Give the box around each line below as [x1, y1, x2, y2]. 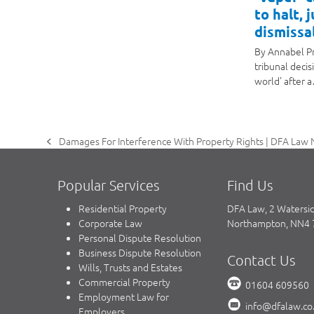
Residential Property [78, 201, 168, 216]
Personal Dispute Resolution [78, 231, 202, 245]
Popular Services [57, 177, 161, 194]
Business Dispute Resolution [78, 245, 202, 260]
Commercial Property [78, 275, 171, 289]
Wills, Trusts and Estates [78, 260, 183, 275]
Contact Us [227, 252, 296, 269]
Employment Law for [78, 289, 170, 304]
